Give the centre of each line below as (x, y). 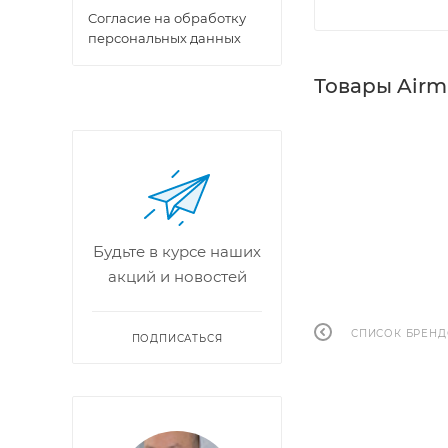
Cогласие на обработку (167, 18)
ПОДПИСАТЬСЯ (177, 338)
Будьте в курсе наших (177, 251)
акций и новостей (177, 276)
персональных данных (164, 38)
